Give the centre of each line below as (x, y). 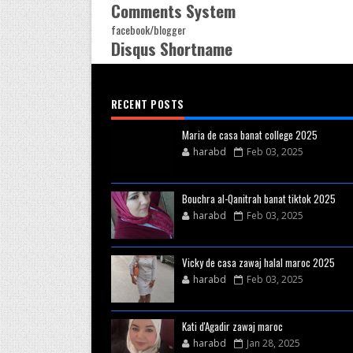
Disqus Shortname (171, 48)
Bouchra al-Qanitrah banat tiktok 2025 (258, 199)
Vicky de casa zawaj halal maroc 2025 (258, 262)
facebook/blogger (148, 30)
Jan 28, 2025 (273, 343)
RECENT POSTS (147, 104)
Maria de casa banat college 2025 (249, 135)
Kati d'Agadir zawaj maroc (232, 326)
